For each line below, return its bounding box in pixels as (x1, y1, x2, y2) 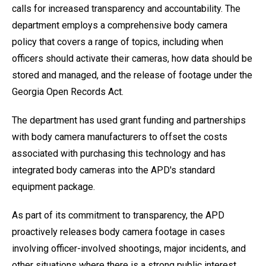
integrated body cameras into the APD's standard (12, 164, 215, 176)
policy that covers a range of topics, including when (12, 36, 223, 47)
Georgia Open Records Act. (12, 86, 123, 97)
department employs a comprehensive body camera (12, 20, 227, 31)
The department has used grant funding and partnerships (12, 115, 246, 126)
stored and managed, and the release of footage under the (12, 69, 252, 81)
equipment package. (12, 181, 95, 192)
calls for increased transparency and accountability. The (12, 3, 240, 14)
